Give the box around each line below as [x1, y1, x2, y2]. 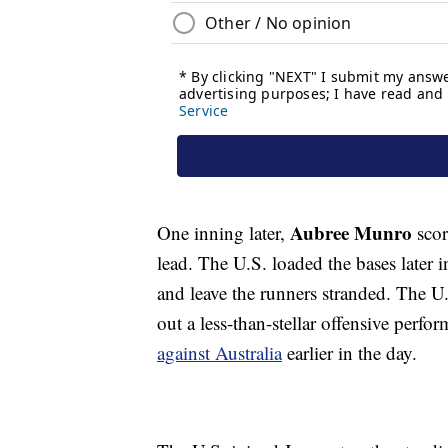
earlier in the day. [282, 340, 417, 366]
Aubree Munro [290, 219, 412, 247]
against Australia [157, 340, 282, 366]
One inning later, [157, 220, 290, 246]
